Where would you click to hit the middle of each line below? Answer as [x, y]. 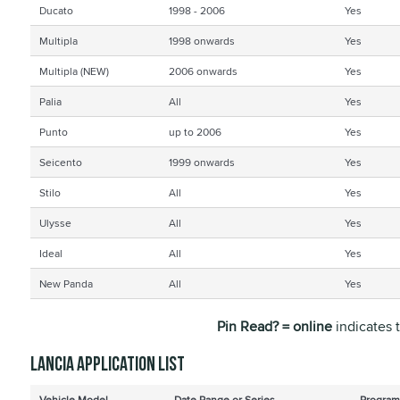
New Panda [66, 283]
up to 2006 [195, 132]
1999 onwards [201, 162]
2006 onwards [203, 71]
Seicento [60, 162]
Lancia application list [107, 365]
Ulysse [55, 223]
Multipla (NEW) [74, 71]
